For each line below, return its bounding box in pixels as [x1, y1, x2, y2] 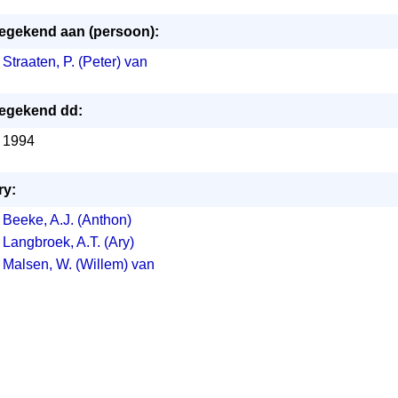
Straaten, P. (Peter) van [2, 54, 147, 69]
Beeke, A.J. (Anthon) [2, 212, 131, 227]
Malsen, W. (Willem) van [2, 257, 155, 272]
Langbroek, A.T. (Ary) [2, 235, 134, 250]
